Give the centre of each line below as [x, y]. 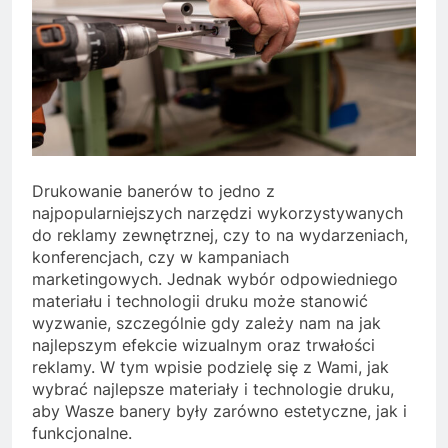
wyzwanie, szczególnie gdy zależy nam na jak [206, 323]
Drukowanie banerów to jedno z [153, 191]
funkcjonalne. [82, 433]
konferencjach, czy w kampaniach [160, 257]
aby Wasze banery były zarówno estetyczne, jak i [219, 411]
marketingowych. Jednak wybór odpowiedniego [215, 279]
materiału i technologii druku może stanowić [200, 301]
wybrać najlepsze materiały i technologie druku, [213, 389]
